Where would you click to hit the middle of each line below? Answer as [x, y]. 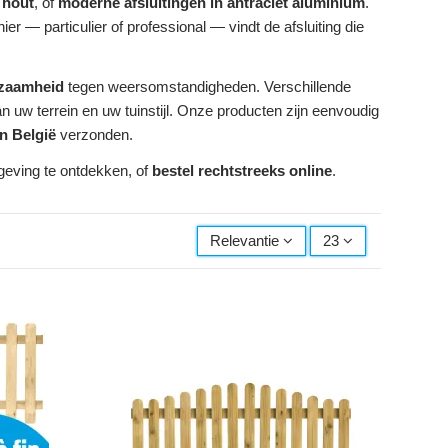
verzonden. [94, 135]
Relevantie [244, 241]
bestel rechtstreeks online [242, 171]
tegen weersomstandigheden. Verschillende [207, 87]
